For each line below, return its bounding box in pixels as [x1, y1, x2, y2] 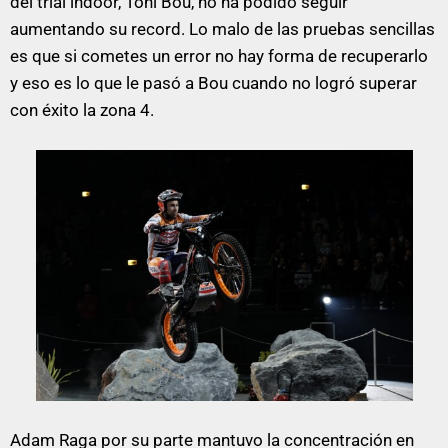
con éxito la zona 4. [10, 100, 154, 121]
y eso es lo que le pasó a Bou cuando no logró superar [10, 73, 417, 94]
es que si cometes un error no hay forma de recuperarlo [10, 46, 428, 67]
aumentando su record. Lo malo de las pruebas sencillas [10, 19, 435, 40]
